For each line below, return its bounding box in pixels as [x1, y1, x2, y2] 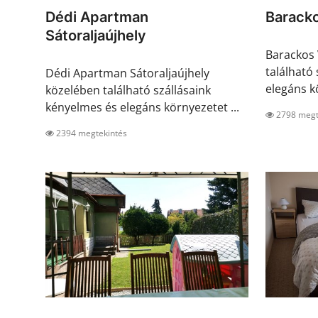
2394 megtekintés [54, 127, 127, 140]
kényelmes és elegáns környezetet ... [45, 99, 239, 116]
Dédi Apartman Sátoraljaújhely [45, 65, 209, 82]
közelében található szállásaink [45, 82, 211, 99]
